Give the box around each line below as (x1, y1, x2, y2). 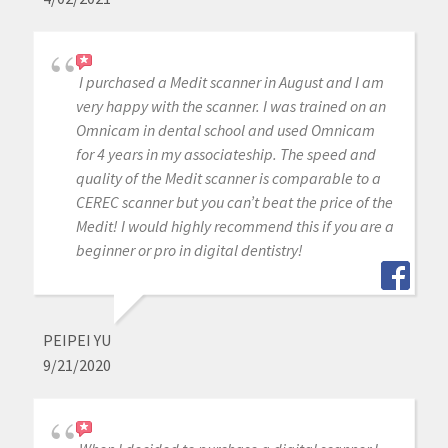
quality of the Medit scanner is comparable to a (75, 168, 381, 189)
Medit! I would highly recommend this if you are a (75, 216, 394, 237)
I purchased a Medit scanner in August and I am (78, 72, 384, 93)
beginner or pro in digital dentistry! (75, 240, 303, 261)
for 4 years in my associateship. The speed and (75, 144, 376, 165)
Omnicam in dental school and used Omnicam (75, 120, 375, 141)
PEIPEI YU (42, 330, 111, 351)
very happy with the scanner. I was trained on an (75, 96, 386, 117)
